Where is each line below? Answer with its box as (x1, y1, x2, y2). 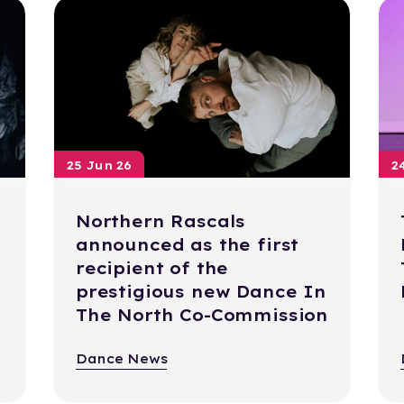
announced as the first (75, 234, 299, 256)
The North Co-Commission (75, 305, 329, 326)
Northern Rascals (75, 211, 246, 233)
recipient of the (75, 258, 229, 280)
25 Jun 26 (66, 158, 132, 173)
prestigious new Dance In (75, 281, 326, 303)
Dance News (75, 351, 168, 368)
